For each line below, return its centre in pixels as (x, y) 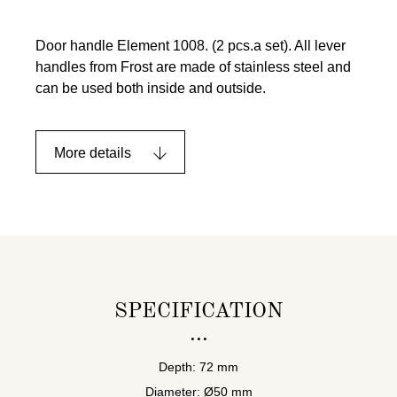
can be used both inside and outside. (151, 88)
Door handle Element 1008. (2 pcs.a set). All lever (191, 45)
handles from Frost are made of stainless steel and (193, 66)
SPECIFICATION (198, 311)
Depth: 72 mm (198, 366)
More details (93, 152)
